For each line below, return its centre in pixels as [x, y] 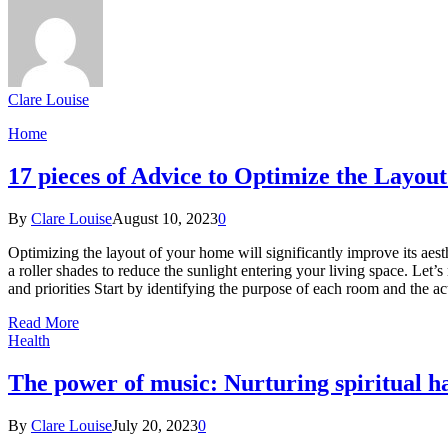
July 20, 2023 [155, 425]
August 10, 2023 [165, 218]
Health [29, 340]
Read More [43, 322]
